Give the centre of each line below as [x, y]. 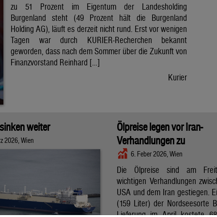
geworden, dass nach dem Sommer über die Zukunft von [99, 51]
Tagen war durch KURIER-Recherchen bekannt [99, 40]
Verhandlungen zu [151, 141]
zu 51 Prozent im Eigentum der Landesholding [99, 7]
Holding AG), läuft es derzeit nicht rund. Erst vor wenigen [99, 29]
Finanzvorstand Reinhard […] [55, 62]
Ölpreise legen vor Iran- [160, 127]
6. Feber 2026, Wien [157, 154]
